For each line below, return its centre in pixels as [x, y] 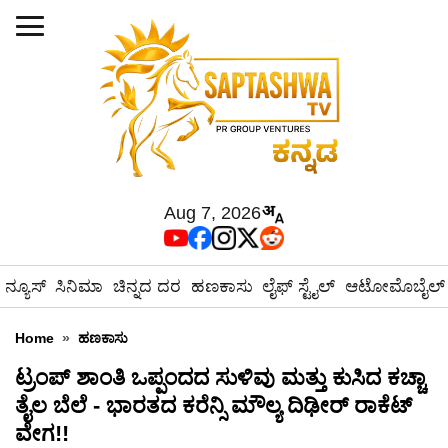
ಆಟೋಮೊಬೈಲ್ [394, 286]
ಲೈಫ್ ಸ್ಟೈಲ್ [299, 286]
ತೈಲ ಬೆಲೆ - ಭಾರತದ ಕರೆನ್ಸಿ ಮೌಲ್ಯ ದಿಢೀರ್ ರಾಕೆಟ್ [213, 405]
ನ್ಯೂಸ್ [25, 286]
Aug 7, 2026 [212, 213]
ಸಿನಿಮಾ [79, 286]
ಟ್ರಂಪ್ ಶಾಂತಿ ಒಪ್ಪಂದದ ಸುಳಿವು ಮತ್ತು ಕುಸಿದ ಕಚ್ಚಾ [220, 377]
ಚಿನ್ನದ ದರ [146, 286]
